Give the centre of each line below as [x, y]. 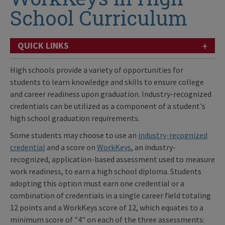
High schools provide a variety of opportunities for [97, 70]
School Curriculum [99, 18]
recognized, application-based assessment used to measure [113, 159]
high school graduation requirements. [75, 118]
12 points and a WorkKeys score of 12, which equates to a [107, 207]
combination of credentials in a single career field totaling [110, 195]
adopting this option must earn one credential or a [97, 183]
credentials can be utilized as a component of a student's [108, 106]
